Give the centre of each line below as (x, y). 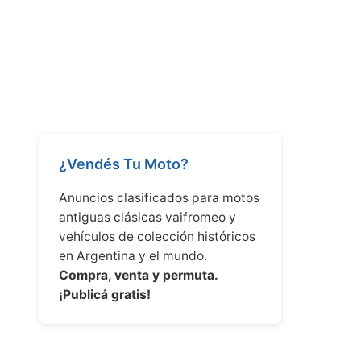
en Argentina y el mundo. (133, 256)
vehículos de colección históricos (157, 237)
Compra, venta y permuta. (138, 275)
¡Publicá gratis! (105, 295)
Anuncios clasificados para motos (159, 198)
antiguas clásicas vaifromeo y (147, 217)
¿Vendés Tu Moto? (124, 164)
